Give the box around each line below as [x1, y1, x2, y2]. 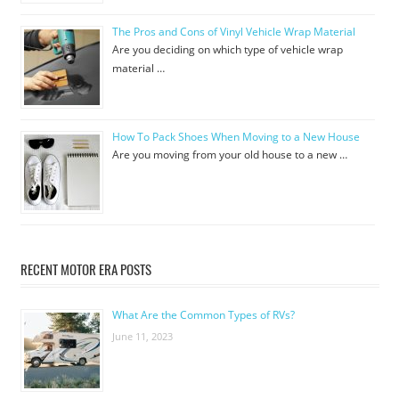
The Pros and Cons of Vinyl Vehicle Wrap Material [111, 24, 355, 40]
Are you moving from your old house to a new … [111, 147, 347, 163]
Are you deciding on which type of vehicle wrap [111, 42, 343, 58]
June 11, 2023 [111, 330, 173, 344]
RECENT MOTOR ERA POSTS [20, 258, 151, 279]
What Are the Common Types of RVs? [111, 307, 295, 323]
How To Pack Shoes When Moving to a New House [111, 129, 360, 145]
